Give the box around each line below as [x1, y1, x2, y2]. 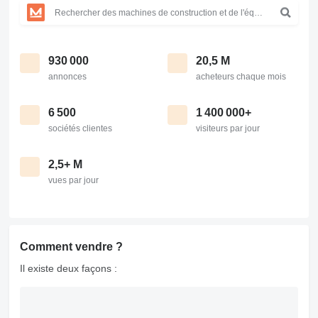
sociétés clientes [48, 124, 112, 133]
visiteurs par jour [196, 124, 260, 133]
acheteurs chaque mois [196, 72, 286, 82]
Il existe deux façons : [20, 263, 117, 274]
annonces [48, 72, 87, 82]
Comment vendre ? [20, 241, 123, 253]
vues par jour [48, 175, 99, 185]
